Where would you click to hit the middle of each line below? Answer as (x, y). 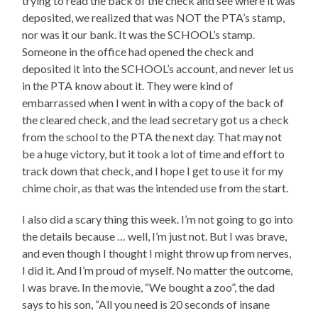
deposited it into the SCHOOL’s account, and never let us (158, 69)
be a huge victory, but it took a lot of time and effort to (154, 154)
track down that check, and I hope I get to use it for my (153, 171)
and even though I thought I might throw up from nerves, (157, 253)
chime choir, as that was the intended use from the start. (155, 188)
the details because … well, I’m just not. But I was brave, (155, 236)
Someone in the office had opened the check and (138, 52)
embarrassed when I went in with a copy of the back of (153, 103)
